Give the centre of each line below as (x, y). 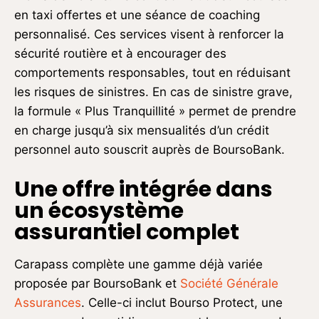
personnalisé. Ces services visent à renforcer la (149, 35)
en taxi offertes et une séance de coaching (137, 15)
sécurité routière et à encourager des (120, 54)
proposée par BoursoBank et (97, 284)
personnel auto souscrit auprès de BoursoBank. (150, 150)
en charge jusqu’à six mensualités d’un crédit (142, 131)
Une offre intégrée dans (143, 190)
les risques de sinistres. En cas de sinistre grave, (153, 92)
